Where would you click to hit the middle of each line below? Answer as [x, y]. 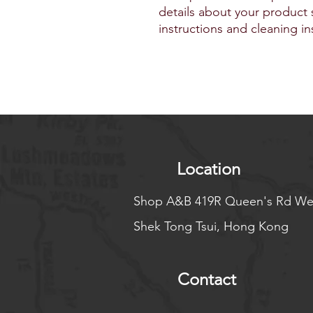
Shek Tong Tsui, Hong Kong [211, 227]
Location [208, 169]
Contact [207, 279]
